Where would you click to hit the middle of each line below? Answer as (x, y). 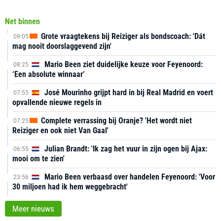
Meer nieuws (33, 209)
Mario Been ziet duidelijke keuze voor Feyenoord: (123, 64)
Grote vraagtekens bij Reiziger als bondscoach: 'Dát (122, 36)
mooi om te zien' (38, 159)
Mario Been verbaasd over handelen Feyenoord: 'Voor (129, 177)
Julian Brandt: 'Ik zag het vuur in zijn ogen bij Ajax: (125, 149)
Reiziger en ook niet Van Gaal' (60, 130)
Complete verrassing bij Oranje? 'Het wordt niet (115, 121)
